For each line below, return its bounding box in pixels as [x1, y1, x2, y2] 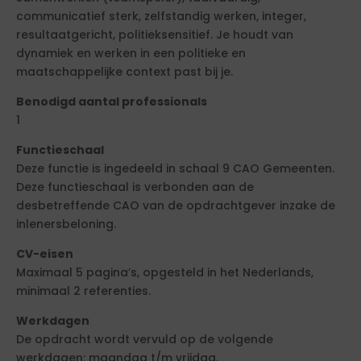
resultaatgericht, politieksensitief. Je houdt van [16, 27, 293, 43]
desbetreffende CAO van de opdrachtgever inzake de [16, 197, 335, 214]
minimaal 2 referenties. [16, 283, 151, 299]
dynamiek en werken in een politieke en [16, 45, 246, 61]
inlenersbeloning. [16, 216, 116, 232]
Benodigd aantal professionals [16, 93, 207, 110]
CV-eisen [16, 246, 73, 262]
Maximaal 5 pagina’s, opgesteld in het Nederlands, [16, 264, 313, 280]
